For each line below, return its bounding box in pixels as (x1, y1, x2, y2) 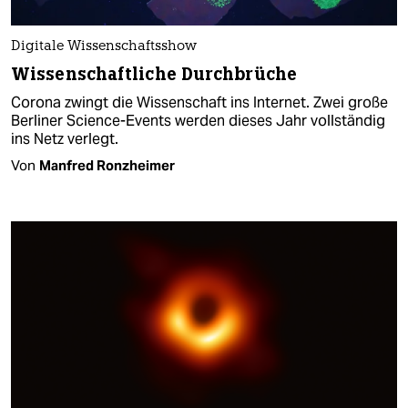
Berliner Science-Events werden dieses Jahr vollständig (11, 111, 385, 131)
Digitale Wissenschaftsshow (11, 40, 197, 55)
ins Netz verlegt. (11, 129, 118, 149)
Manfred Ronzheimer (39, 157, 175, 175)
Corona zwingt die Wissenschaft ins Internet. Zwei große (11, 93, 388, 113)
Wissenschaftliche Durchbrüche (11, 63, 297, 87)
